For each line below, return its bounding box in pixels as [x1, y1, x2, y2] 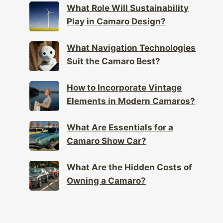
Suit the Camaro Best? [67, 49, 161, 60]
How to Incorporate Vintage [67, 76, 182, 86]
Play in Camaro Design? [67, 9, 166, 20]
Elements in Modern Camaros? [67, 89, 196, 100]
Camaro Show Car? [67, 129, 147, 139]
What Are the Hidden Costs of [67, 155, 193, 166]
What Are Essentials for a [67, 115, 174, 126]
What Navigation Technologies [67, 36, 196, 46]
